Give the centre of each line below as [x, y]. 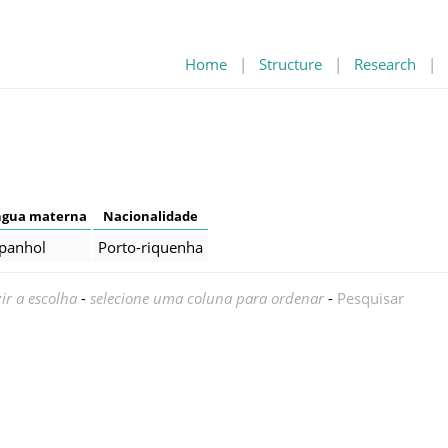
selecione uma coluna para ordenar [207, 297]
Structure [290, 64]
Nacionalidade [150, 215]
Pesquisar [370, 297]
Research [385, 64]
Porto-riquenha [150, 246]
